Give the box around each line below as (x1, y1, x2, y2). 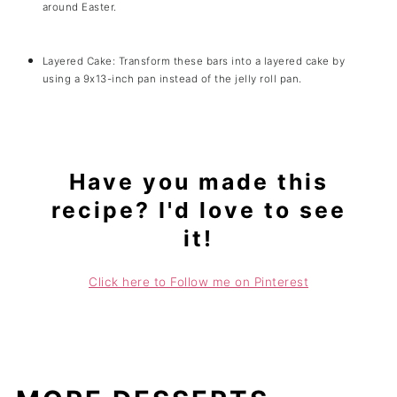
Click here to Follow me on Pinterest (89, 274, 308, 289)
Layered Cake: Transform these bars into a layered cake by (42, 54, 346, 67)
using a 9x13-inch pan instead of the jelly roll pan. (42, 72, 302, 85)
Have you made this (68, 167, 329, 195)
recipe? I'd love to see (51, 196, 346, 223)
